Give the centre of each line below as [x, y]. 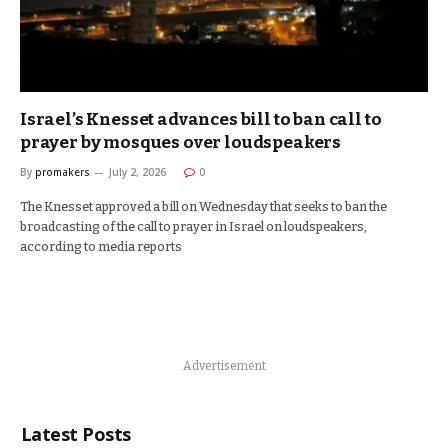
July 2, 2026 [137, 172]
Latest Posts [76, 434]
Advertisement [224, 366]
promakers [62, 172]
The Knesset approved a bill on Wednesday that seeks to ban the [203, 206]
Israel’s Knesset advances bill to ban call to [201, 119]
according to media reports [101, 246]
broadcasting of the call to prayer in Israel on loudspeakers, [193, 226]
